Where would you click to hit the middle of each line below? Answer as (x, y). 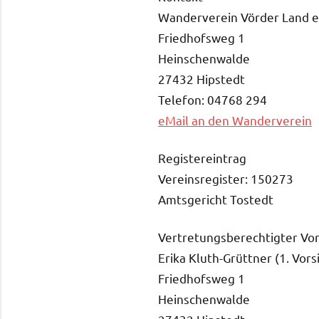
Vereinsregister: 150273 (226, 178)
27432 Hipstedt (202, 78)
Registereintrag (202, 157)
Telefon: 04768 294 (213, 99)
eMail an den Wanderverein (235, 120)
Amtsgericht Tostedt (216, 199)
